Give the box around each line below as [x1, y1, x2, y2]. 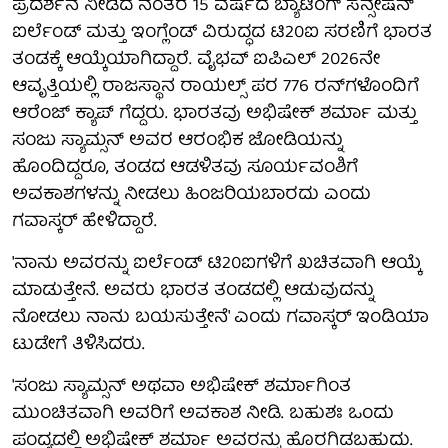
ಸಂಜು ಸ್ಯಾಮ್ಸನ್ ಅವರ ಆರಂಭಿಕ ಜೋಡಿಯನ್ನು [12, 125, 343, 157]
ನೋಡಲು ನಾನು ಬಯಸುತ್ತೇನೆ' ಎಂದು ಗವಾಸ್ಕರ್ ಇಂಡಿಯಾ [12, 302, 429, 334]
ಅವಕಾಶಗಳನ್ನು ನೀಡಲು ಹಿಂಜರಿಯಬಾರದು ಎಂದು [12, 179, 371, 211]
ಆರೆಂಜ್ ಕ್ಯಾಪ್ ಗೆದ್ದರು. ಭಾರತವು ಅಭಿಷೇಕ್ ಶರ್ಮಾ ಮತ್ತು [12, 98, 417, 130]
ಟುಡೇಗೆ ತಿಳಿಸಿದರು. [12, 329, 145, 361]
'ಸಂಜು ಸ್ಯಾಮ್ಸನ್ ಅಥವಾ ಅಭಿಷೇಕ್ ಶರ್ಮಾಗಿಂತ [12, 371, 351, 403]
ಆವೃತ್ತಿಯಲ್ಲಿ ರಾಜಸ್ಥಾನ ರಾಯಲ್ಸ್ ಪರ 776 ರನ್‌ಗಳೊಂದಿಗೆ [12, 71, 419, 103]
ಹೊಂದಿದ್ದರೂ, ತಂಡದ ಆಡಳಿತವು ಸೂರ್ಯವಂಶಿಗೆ [12, 152, 358, 184]
